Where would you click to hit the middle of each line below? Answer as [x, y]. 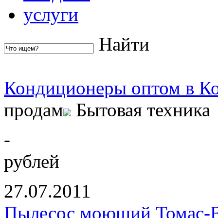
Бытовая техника [143, 109]
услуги [51, 14]
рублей [32, 161]
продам [34, 109]
